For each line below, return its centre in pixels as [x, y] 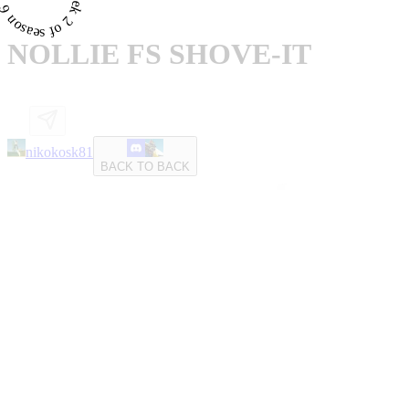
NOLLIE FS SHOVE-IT [159, 54]
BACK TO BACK [145, 166]
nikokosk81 [59, 152]
